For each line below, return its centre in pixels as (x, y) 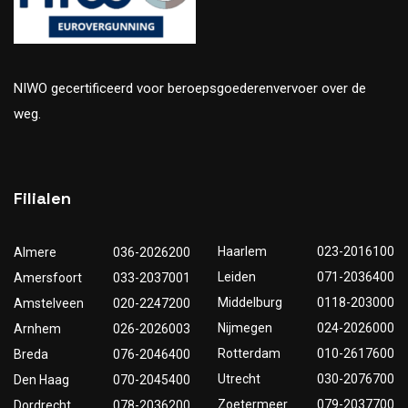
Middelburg (250, 303)
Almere (35, 253)
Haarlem (242, 252)
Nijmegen (245, 328)
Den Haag (41, 380)
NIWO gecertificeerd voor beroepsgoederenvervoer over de (190, 89)
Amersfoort (48, 278)
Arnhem (37, 329)
